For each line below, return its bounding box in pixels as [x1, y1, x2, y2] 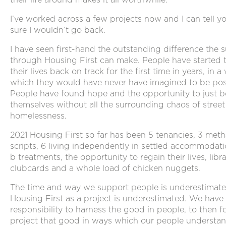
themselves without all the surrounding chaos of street [10, 99, 225, 110]
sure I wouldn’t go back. [10, 24, 105, 36]
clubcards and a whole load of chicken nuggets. [10, 162, 200, 174]
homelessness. [10, 110, 67, 122]
